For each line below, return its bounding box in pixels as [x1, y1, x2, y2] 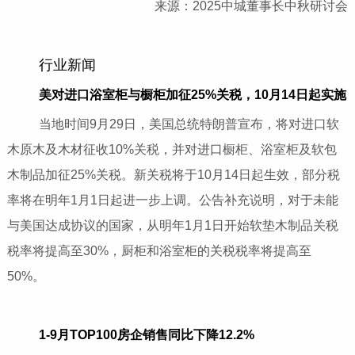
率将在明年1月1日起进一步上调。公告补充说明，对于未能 [6, 193, 338, 208]
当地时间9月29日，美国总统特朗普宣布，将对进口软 [13, 117, 339, 132]
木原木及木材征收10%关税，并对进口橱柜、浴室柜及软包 [6, 143, 337, 157]
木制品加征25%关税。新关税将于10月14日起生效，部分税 [6, 168, 340, 182]
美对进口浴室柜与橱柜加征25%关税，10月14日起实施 [38, 88, 346, 102]
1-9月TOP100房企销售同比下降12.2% [38, 328, 254, 342]
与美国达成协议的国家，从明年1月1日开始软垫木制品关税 [6, 219, 338, 233]
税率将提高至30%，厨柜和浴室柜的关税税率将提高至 [6, 244, 311, 258]
